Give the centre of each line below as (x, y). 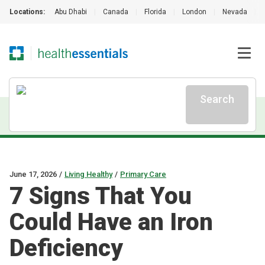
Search (217, 99)
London (194, 12)
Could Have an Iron (111, 222)
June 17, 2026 (33, 174)
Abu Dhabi (71, 12)
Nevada (235, 12)
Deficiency (66, 248)
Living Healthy (88, 174)
